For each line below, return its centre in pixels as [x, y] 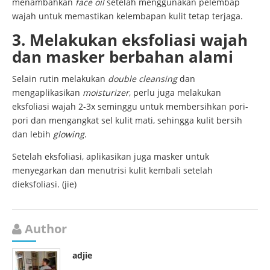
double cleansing [143, 78]
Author [46, 228]
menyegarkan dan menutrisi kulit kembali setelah [112, 170]
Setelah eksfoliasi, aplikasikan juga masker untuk [111, 156]
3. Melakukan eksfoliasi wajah [130, 39]
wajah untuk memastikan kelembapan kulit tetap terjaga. [129, 16]
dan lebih [33, 134]
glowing [69, 134]
